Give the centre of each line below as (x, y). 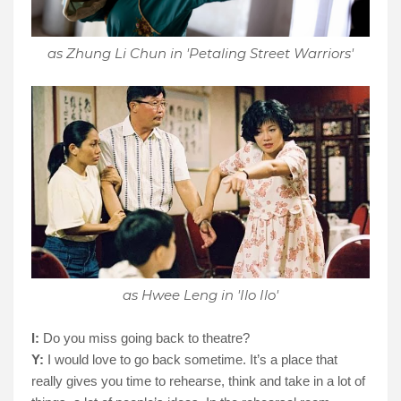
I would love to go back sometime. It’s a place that (191, 359)
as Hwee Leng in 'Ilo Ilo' (200, 294)
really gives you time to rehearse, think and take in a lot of (198, 380)
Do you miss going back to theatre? (145, 337)
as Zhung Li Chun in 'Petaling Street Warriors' (200, 54)
